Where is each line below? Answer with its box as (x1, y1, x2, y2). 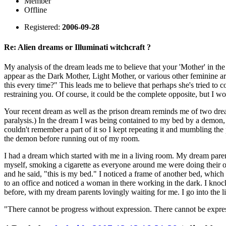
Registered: (24, 23, 62, 32)
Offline (24, 6, 47, 15)
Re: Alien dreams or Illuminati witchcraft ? (4, 42, 151, 51)
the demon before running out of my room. (4, 134, 140, 143)
